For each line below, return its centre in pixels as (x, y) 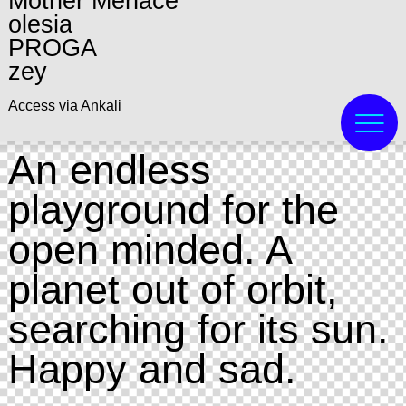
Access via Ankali (64, 106)
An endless (109, 169)
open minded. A (149, 249)
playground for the (173, 209)
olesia (40, 24)
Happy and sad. (152, 368)
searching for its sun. (198, 329)
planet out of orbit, (173, 289)
